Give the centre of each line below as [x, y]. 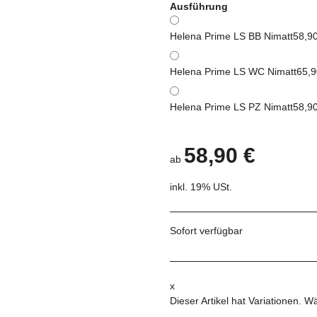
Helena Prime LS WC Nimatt [233, 72]
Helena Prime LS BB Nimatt [231, 36]
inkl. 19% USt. [201, 187]
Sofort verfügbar [206, 231]
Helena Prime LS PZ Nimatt [231, 107]
